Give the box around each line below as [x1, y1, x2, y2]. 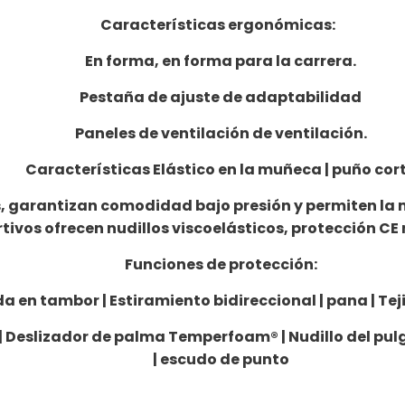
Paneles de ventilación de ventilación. [74, 123, 367, 144]
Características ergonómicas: [100, 14, 341, 35]
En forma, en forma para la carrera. [85, 51, 356, 71]
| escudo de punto [152, 349, 289, 370]
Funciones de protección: [124, 254, 317, 275]
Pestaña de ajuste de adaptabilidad [80, 87, 362, 108]
